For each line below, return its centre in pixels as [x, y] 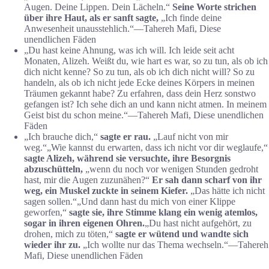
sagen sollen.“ [50, 201]
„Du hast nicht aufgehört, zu [198, 223]
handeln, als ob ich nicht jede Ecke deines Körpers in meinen [139, 82]
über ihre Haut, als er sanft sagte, [92, 17]
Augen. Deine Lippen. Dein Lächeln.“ [97, 7]
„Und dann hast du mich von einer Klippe [156, 201]
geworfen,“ [45, 212]
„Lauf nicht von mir [191, 136]
